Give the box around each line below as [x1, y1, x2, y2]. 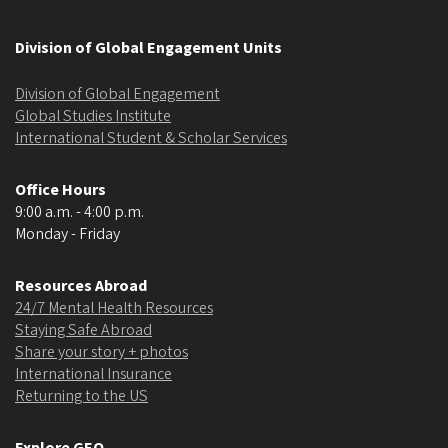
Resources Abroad [15, 275, 147, 298]
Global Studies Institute [15, 105, 171, 128]
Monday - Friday [15, 223, 120, 246]
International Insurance [15, 363, 172, 386]
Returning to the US [15, 385, 148, 408]
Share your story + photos [15, 341, 188, 364]
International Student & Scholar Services [15, 127, 287, 150]
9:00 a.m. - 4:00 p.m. [15, 201, 144, 224]
